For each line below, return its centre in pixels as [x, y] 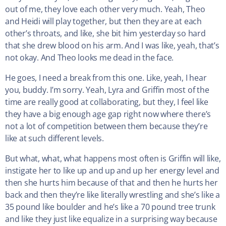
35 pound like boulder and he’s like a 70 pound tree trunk [110, 207]
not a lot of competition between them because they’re [106, 126]
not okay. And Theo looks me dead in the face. [90, 58]
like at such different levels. [54, 138]
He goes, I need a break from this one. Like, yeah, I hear [106, 78]
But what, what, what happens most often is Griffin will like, [113, 159]
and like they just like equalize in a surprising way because [111, 219]
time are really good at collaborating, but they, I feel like [107, 102]
